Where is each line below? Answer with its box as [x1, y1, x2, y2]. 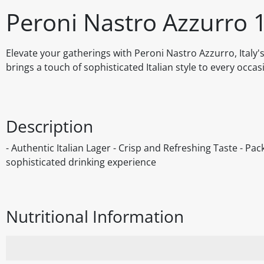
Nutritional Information [6, 205, 184, 228]
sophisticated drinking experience [6, 156, 156, 169]
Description [6, 115, 93, 138]
